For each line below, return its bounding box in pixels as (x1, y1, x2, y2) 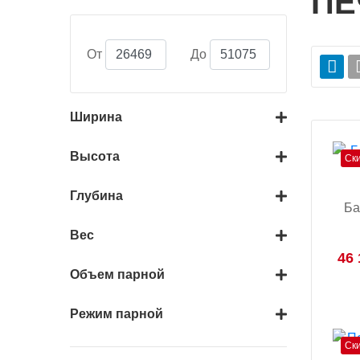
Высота (70, 149, 120, 163)
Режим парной (70, 307, 163, 321)
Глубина (70, 189, 123, 202)
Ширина (70, 110, 122, 124)
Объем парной (70, 268, 165, 281)
